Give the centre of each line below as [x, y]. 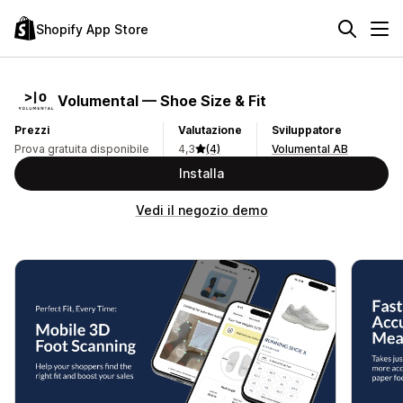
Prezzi [32, 130]
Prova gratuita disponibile [81, 149]
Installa [201, 173]
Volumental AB [310, 149]
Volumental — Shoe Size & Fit [162, 100]
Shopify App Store [92, 29]
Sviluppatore [307, 130]
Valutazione [210, 130]
